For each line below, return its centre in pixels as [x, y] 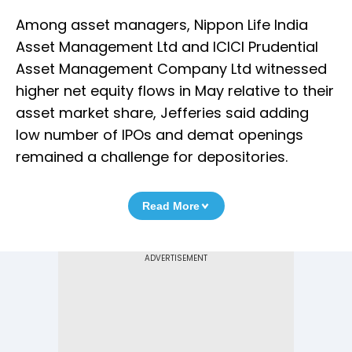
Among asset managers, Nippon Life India [162, 25]
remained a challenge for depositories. [152, 157]
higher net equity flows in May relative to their [175, 91]
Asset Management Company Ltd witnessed [171, 69]
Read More [170, 206]
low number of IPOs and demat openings [159, 135]
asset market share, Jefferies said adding [162, 113]
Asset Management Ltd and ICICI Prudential [167, 47]
